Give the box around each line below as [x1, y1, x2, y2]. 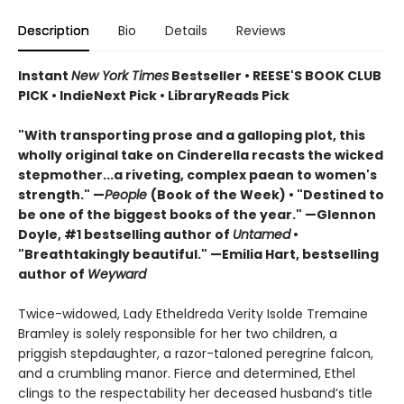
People [105, 186, 151, 204]
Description [18, 22, 89, 40]
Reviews [236, 22, 286, 40]
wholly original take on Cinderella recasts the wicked [18, 146, 383, 164]
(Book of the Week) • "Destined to [151, 186, 384, 204]
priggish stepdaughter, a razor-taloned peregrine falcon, [18, 344, 373, 363]
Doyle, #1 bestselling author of [18, 225, 233, 243]
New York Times [71, 67, 169, 85]
